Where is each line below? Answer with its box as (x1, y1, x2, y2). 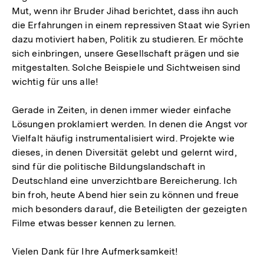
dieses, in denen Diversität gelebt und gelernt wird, (12, 147, 237, 158)
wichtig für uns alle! (12, 76, 98, 87)
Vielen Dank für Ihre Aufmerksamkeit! (12, 246, 179, 257)
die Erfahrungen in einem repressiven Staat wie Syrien (12, 19, 250, 31)
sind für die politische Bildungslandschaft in (12, 161, 206, 172)
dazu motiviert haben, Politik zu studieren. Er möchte (12, 34, 243, 45)
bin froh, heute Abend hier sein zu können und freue (12, 189, 239, 200)
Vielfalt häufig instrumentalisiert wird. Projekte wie (12, 133, 235, 144)
